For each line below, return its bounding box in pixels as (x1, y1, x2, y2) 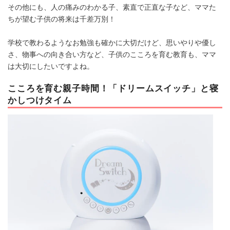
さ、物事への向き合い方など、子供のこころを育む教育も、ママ (8, 48, 216, 59)
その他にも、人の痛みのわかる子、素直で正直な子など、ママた (8, 1, 216, 12)
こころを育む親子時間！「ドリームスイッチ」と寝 (8, 81, 219, 94)
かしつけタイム (8, 93, 72, 106)
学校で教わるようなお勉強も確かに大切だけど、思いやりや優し (8, 36, 216, 47)
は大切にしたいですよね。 (8, 60, 94, 71)
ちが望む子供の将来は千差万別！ (8, 13, 116, 24)
